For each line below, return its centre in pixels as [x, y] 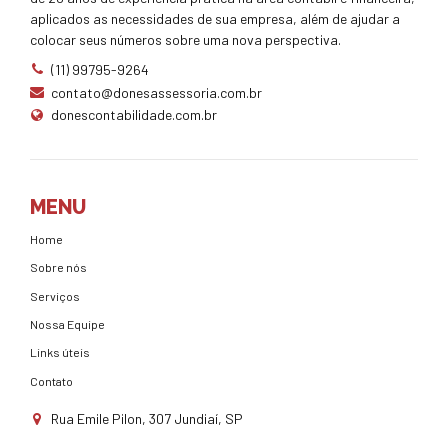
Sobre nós [58, 267]
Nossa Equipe [67, 324]
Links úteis [60, 352]
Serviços [55, 295]
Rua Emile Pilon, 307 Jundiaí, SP [147, 419]
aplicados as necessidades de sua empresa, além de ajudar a [215, 18]
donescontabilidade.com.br [134, 115]
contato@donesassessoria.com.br [156, 92]
